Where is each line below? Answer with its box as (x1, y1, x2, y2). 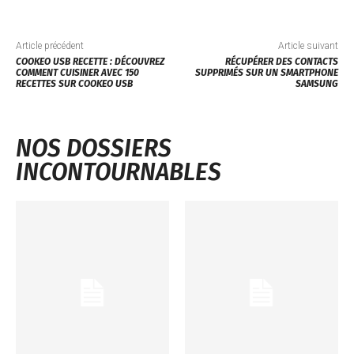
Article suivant (277, 40, 338, 51)
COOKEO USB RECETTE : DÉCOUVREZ (16, 55, 164, 67)
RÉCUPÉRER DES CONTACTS (224, 55, 338, 67)
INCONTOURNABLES (16, 157, 221, 186)
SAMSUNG (295, 77, 338, 89)
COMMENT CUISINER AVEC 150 (16, 66, 139, 78)
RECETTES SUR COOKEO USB (16, 77, 133, 89)
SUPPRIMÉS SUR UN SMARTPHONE (194, 66, 338, 78)
